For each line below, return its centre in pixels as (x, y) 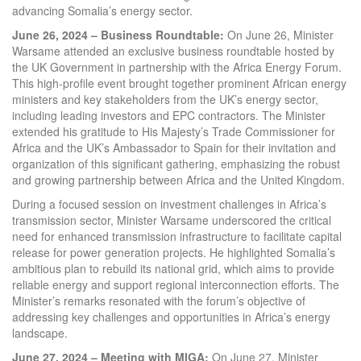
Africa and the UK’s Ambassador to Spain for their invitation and (174, 147)
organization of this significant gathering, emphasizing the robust (176, 163)
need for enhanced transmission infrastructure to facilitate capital (177, 236)
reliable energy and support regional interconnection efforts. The (176, 284)
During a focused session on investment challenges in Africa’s (169, 203)
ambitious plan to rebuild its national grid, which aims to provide (173, 268)
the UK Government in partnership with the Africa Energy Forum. (177, 66)
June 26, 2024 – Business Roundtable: (118, 34)
